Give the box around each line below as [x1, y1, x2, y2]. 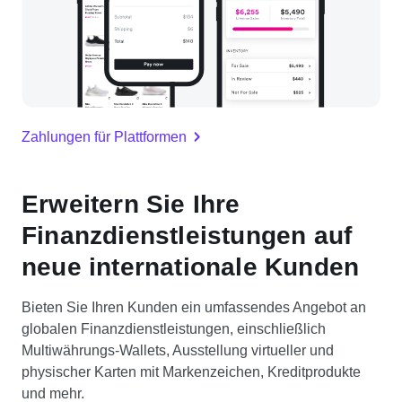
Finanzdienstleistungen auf [22, 221, 353, 249]
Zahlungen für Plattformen [22, 128, 187, 144]
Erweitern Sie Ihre [22, 189, 240, 218]
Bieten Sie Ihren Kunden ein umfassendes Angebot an [22, 299, 366, 315]
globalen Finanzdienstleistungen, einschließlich [22, 320, 326, 336]
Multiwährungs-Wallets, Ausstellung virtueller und [22, 342, 334, 358]
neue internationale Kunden [22, 252, 360, 281]
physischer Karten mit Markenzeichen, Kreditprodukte [22, 363, 361, 380]
